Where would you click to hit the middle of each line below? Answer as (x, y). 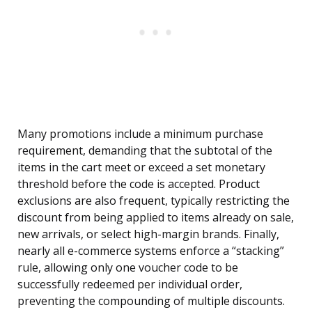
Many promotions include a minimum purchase (140, 134)
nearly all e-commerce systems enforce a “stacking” (151, 251)
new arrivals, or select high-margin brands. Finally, (148, 234)
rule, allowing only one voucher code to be (128, 268)
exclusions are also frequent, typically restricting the (154, 201)
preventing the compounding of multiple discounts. (151, 301)
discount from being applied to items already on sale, (156, 218)
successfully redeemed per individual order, (130, 284)
